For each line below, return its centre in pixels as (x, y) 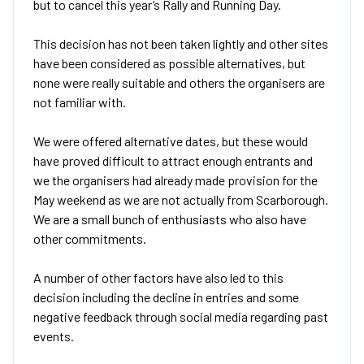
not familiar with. (80, 102)
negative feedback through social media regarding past (181, 317)
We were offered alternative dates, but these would (171, 141)
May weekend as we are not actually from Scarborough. (181, 200)
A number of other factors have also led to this (158, 278)
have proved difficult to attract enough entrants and (173, 161)
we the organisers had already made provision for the (175, 180)
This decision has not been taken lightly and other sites (181, 44)
